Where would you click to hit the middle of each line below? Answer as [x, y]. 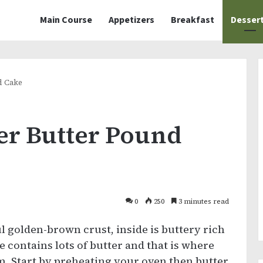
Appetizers [131, 20]
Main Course [66, 20]
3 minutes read [203, 201]
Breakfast [193, 20]
